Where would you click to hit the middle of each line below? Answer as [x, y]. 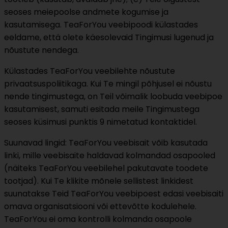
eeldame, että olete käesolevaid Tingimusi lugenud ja [109, 38]
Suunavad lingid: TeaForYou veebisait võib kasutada [106, 143]
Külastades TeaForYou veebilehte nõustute [90, 71]
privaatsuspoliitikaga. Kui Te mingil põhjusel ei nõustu [108, 84]
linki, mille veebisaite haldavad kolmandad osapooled [110, 156]
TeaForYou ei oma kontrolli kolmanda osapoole [98, 219]
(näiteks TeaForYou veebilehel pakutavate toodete [106, 168]
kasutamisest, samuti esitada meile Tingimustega [102, 109]
